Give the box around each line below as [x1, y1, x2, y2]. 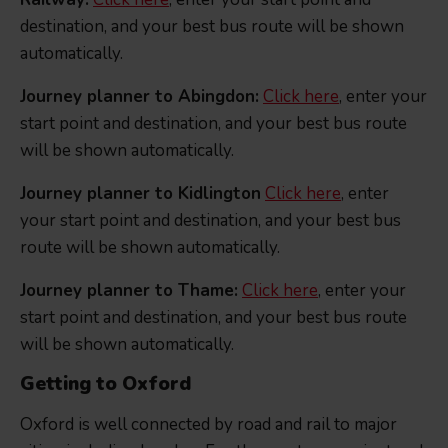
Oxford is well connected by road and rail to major [20, 413, 397, 437]
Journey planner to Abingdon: [20, 85, 259, 109]
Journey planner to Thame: [20, 279, 238, 303]
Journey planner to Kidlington [20, 182, 261, 206]
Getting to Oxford [20, 371, 191, 398]
